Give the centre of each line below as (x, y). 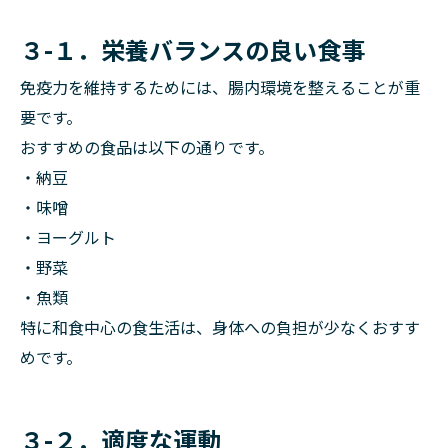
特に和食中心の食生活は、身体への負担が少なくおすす (220, 327)
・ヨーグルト (68, 237)
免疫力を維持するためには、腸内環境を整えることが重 (220, 87)
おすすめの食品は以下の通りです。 (147, 147)
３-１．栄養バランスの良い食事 (192, 49)
